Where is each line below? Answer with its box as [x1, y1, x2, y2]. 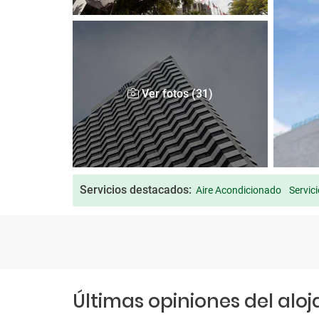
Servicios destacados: [80, 183, 192, 197]
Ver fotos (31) [139, 87, 214, 101]
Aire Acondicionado [196, 184, 281, 197]
